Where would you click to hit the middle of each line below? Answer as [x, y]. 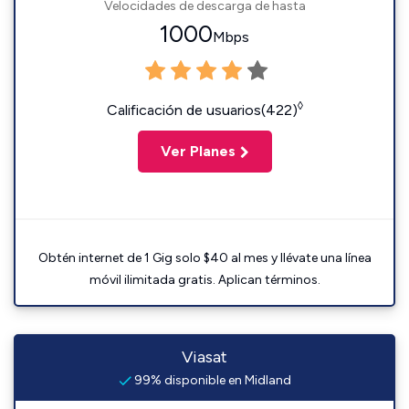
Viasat [204, 357]
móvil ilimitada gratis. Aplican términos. [204, 280]
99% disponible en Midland [211, 380]
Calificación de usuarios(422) [202, 110]
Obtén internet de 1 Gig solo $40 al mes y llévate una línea [204, 258]
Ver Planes [198, 151]
